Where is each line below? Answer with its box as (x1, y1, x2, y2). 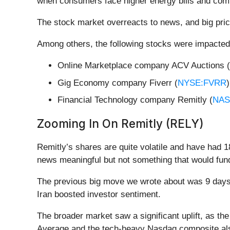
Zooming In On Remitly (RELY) (37, 117, 204, 131)
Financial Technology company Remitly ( (57, 95, 213, 105)
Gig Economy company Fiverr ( (57, 78, 178, 88)
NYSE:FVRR (178, 78, 226, 88)
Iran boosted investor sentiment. (37, 189, 163, 200)
